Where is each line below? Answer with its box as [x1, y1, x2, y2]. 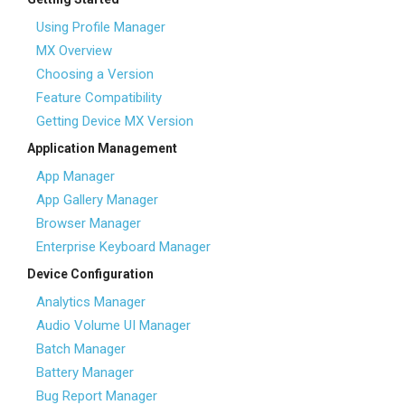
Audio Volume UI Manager [36, 317, 191, 334]
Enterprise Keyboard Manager [36, 239, 211, 255]
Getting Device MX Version [36, 113, 193, 129]
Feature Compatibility [36, 89, 162, 106]
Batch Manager [36, 341, 126, 357]
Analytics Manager [36, 294, 146, 310]
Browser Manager [36, 215, 141, 231]
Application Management [27, 141, 177, 155]
